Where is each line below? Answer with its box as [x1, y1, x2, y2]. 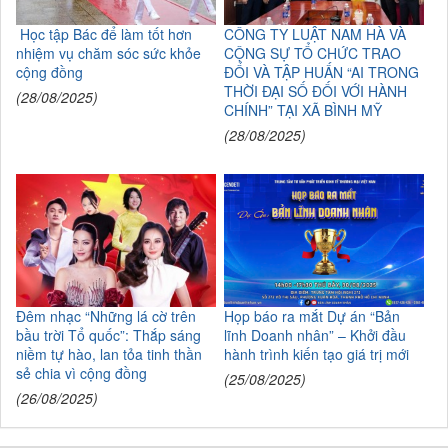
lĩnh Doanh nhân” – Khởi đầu [223, 324, 406, 345]
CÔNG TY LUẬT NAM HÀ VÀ [223, 23, 406, 44]
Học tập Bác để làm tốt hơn [16, 23, 192, 44]
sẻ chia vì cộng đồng [16, 362, 147, 383]
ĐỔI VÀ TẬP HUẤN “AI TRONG [223, 61, 419, 82]
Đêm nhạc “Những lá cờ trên [16, 305, 196, 326]
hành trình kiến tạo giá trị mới [223, 343, 409, 364]
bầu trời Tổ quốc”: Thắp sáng [16, 324, 201, 345]
